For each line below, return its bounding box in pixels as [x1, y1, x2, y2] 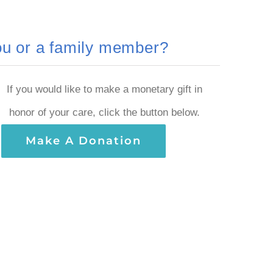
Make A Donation [26, 133, 142, 147]
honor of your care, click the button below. [9, 106, 200, 118]
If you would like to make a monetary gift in [6, 83, 202, 95]
